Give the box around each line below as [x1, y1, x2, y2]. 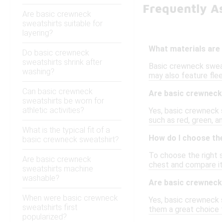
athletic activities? [22, 106, 84, 115]
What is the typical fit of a [22, 125, 110, 135]
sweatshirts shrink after [22, 57, 102, 67]
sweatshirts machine [22, 164, 93, 174]
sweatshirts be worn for [22, 96, 104, 106]
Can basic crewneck [22, 87, 93, 97]
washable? [22, 173, 59, 183]
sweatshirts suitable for [22, 19, 103, 29]
